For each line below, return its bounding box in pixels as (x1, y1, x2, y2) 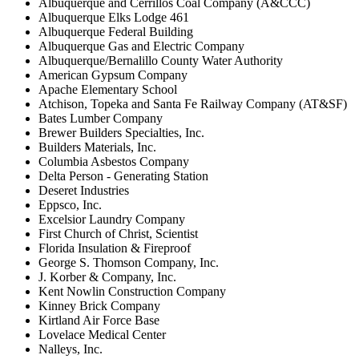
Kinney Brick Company (38, 298, 160, 313)
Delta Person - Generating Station (38, 168, 208, 183)
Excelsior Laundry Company (38, 212, 185, 226)
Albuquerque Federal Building (38, 24, 193, 38)
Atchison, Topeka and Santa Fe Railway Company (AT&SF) (38, 96, 347, 111)
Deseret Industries (38, 183, 129, 197)
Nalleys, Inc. (38, 341, 103, 356)
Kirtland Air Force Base (38, 313, 159, 327)
